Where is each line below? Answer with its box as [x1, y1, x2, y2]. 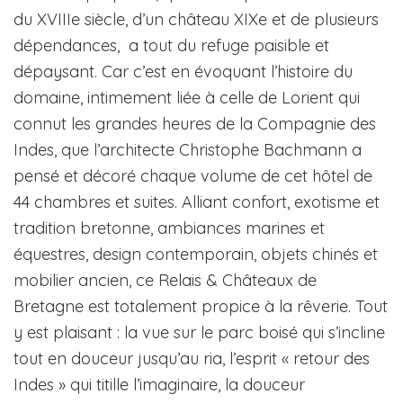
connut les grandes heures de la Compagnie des [13, 113, 376, 135]
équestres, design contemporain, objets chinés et [13, 244, 378, 265]
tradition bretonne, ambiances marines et [13, 218, 325, 239]
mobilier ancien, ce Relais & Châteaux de [13, 270, 317, 291]
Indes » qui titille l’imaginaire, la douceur [13, 374, 305, 396]
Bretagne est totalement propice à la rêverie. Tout [13, 296, 388, 318]
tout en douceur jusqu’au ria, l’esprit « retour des [13, 348, 370, 370]
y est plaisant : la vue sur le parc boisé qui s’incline [13, 322, 385, 344]
